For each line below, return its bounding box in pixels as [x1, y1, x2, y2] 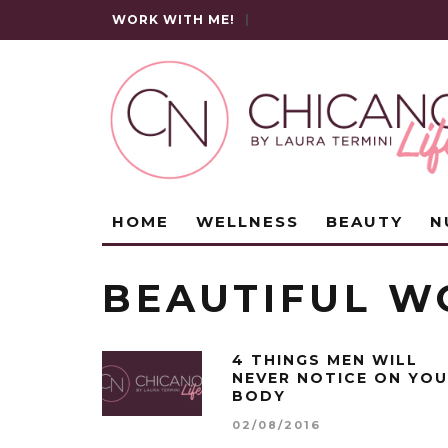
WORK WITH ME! [112, 12, 235, 27]
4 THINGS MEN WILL [232, 351, 418, 369]
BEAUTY [326, 212, 403, 231]
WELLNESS [196, 212, 299, 231]
